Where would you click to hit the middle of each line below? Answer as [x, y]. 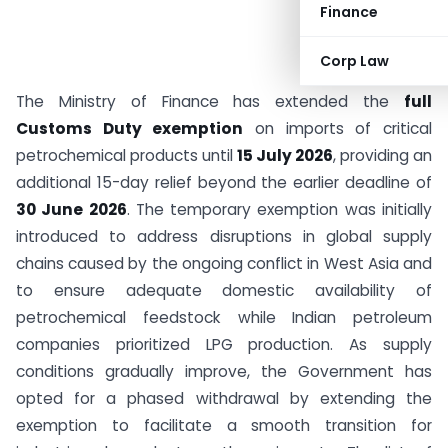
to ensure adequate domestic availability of [224, 290]
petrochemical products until [126, 155]
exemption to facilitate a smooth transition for [224, 425]
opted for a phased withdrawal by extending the [224, 398]
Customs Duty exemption [130, 128]
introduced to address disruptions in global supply [224, 236]
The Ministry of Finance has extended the [210, 101]
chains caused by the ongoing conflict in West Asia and [224, 263]
